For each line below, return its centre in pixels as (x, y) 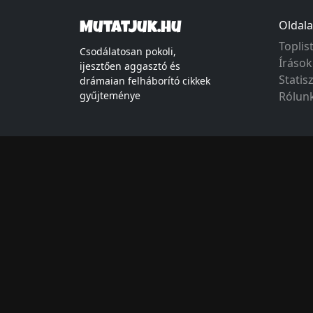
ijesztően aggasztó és (130, 66)
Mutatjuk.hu (131, 29)
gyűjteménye (110, 95)
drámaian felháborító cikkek (145, 81)
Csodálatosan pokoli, (128, 51)
